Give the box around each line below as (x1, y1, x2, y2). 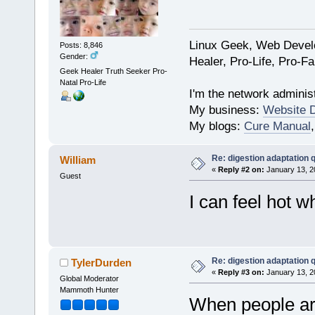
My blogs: (188, 119, 244, 133)
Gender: (59, 51, 90, 60)
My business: (188, 103, 263, 117)
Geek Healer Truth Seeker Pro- (59, 67, 167, 76)
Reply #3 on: (217, 267, 264, 276)
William (60, 153, 96, 166)
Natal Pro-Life (59, 78, 106, 87)
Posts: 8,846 (59, 40, 103, 49)
